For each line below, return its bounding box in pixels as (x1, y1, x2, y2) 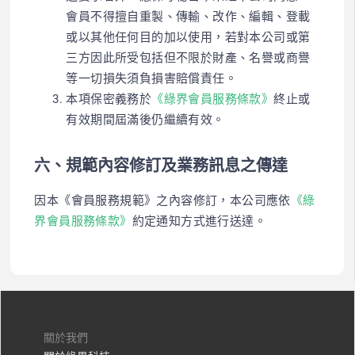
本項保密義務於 (66, 92, 152, 107)
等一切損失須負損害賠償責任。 (66, 71, 238, 86)
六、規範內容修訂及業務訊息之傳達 (34, 156, 288, 176)
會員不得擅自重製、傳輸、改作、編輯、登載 (66, 10, 311, 25)
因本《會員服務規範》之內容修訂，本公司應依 (34, 193, 291, 208)
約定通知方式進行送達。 (132, 214, 267, 229)
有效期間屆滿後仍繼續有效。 (66, 113, 225, 128)
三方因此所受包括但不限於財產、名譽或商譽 (66, 51, 311, 66)
